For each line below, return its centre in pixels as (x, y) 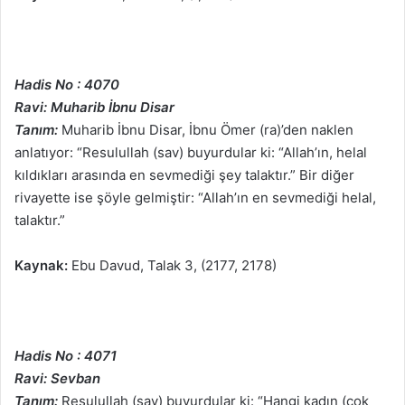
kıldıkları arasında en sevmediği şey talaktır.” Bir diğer (184, 175)
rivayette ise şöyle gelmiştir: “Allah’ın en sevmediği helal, (195, 198)
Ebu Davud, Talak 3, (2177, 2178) (172, 266)
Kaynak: (41, 266)
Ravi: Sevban (57, 379)
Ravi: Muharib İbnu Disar (94, 108)
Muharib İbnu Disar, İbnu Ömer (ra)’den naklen (206, 130)
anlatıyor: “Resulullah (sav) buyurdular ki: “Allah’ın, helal (191, 153)
